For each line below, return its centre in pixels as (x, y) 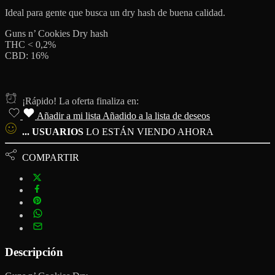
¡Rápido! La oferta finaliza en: (78, 101)
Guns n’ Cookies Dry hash (56, 33)
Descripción (34, 252)
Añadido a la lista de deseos (156, 115)
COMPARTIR (48, 157)
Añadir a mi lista (69, 115)
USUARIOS (58, 131)
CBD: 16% (27, 55)
